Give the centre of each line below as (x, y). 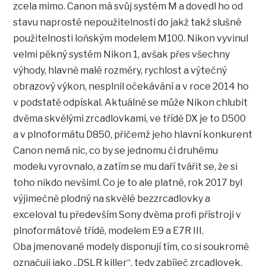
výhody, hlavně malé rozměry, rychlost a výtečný (120, 71)
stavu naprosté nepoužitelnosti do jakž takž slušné (128, 23)
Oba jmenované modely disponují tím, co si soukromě (131, 247)
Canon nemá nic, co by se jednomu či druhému (116, 151)
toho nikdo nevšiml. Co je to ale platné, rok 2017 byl (128, 183)
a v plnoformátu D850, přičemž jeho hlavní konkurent (133, 135)
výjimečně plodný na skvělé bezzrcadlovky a (112, 199)
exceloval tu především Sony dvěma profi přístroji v (127, 215)
